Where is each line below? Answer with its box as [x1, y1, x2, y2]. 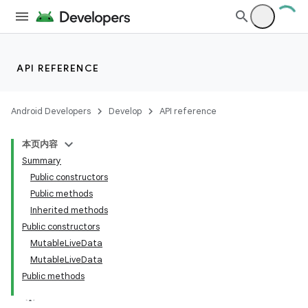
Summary [22, 155, 61, 166]
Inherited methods [30, 204, 108, 216]
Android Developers [11, 105, 91, 117]
